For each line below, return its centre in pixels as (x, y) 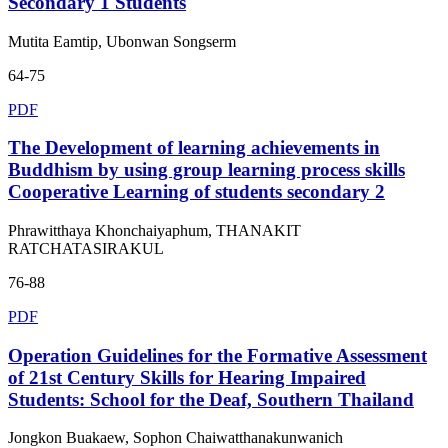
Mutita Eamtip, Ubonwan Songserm (122, 41)
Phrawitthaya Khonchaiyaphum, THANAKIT (154, 230)
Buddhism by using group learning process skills (206, 170)
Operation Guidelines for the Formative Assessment (217, 355)
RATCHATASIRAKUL (86, 248)
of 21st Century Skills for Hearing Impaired (187, 377)
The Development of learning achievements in (194, 148)
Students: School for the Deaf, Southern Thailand (211, 399)
